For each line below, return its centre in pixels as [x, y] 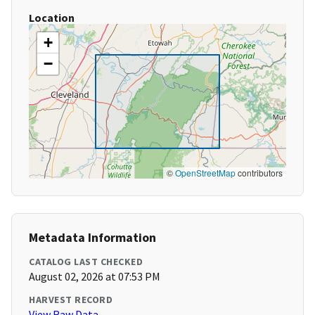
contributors [259, 173]
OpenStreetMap [205, 173]
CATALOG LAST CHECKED [86, 262]
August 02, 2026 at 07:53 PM [95, 277]
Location [52, 18]
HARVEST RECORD [71, 300]
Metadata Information [92, 238]
